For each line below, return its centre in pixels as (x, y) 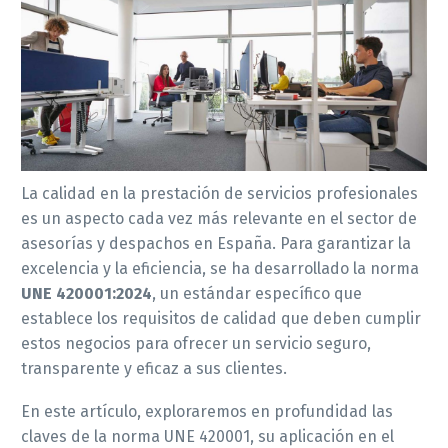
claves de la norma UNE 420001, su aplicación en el (207, 436)
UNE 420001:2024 (86, 294)
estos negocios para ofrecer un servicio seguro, (196, 344)
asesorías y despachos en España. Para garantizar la (216, 244)
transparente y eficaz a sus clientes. (154, 369)
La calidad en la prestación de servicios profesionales (219, 194)
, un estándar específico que (257, 294)
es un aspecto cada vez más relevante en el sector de (219, 219)
